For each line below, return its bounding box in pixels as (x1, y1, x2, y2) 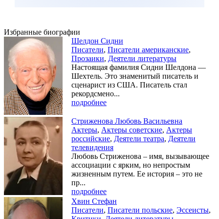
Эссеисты (176, 205, 209, 214)
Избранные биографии (4, 27, 80, 36)
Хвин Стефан (71, 197, 117, 205)
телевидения (71, 143, 113, 152)
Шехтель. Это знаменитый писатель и (71, 71, 198, 80)
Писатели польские (108, 205, 173, 214)
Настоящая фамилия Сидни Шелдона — (71, 63, 206, 71)
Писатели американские (108, 45, 189, 54)
